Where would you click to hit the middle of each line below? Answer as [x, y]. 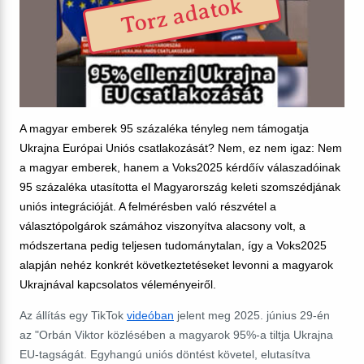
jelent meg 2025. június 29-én [252, 315]
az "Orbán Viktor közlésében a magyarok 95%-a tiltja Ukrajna [176, 334]
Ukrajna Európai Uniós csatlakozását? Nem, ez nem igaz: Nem [181, 147]
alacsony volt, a [264, 225]
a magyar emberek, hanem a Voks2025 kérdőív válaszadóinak [180, 167]
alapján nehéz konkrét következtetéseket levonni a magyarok [176, 264]
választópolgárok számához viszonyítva [121, 225]
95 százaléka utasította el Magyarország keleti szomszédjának [180, 186]
